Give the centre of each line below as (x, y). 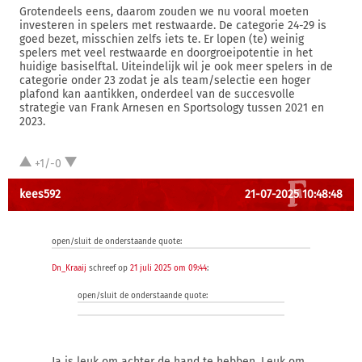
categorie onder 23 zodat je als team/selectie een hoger (165, 80)
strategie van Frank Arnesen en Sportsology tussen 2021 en (172, 108)
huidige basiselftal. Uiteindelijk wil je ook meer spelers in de (176, 67)
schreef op (108, 268)
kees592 (40, 194)
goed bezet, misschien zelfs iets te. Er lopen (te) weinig (162, 39)
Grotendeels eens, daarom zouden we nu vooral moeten (164, 12)
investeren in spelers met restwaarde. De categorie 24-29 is (173, 25)
